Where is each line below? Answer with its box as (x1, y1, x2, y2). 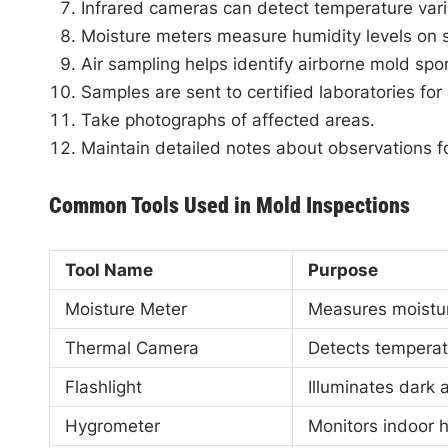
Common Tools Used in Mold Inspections (48, 193, 410, 218)
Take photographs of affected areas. (80, 110, 375, 130)
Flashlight (64, 377, 142, 397)
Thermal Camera (64, 338, 199, 358)
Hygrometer (64, 416, 160, 436)
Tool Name (64, 260, 153, 280)
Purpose (307, 260, 378, 280)
